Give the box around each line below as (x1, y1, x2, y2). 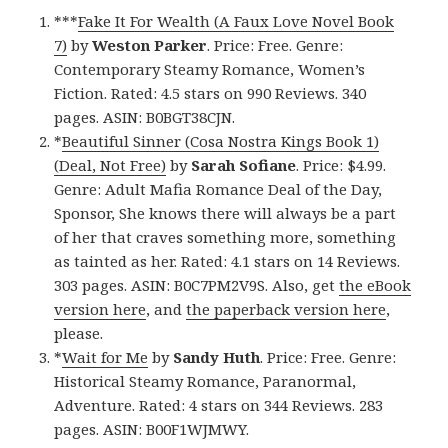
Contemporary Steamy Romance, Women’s (54, 58, 366, 79)
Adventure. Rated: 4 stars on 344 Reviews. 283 (54, 394, 384, 415)
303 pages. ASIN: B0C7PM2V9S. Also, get (54, 274, 340, 295)
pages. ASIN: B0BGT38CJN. (54, 106, 236, 127)
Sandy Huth (173, 346, 261, 367)
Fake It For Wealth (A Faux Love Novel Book (78, 10, 395, 31)
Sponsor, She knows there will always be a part (54, 202, 397, 223)
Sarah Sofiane (191, 154, 297, 175)
